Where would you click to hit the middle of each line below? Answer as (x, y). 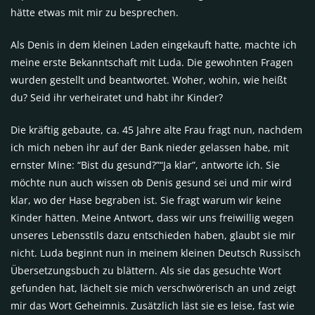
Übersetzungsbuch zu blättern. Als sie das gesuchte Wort (146, 271)
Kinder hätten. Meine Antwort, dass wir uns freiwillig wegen (152, 218)
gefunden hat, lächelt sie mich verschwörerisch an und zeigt (153, 288)
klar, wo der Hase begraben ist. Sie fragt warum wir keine (146, 200)
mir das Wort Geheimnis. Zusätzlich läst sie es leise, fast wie (153, 306)
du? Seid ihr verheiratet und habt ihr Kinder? (117, 98)
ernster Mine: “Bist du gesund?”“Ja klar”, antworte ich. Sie (145, 165)
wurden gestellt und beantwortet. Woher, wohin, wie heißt (149, 80)
